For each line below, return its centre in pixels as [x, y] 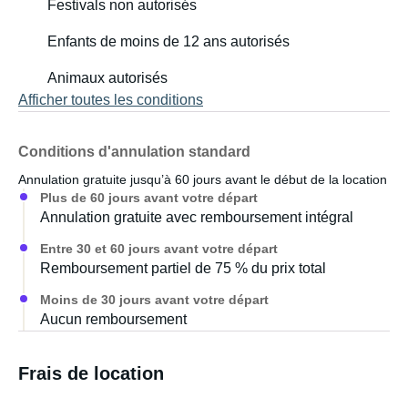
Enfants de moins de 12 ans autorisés [168, 41]
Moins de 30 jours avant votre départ [154, 300]
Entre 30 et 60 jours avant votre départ [159, 249]
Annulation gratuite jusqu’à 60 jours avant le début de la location [203, 179]
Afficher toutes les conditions [111, 100]
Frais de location [91, 373]
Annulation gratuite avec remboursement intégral [197, 217]
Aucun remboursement [113, 319]
